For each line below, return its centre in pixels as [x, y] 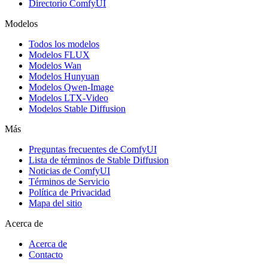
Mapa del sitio [55, 203]
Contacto [46, 254]
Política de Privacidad [70, 192]
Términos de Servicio [69, 181]
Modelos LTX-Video [68, 98]
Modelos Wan [55, 65]
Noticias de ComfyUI [69, 170]
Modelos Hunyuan [64, 76]
